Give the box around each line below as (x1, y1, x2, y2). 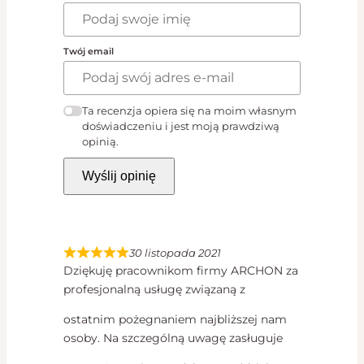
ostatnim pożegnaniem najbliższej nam (63, 311, 287, 327)
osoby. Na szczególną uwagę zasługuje (63, 330, 283, 345)
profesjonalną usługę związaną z (63, 281, 245, 297)
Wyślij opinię (82, 168, 156, 183)
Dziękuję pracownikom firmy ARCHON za (63, 262, 298, 278)
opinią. (81, 134, 119, 148)
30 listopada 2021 (129, 245, 222, 259)
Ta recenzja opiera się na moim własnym (81, 103, 297, 117)
